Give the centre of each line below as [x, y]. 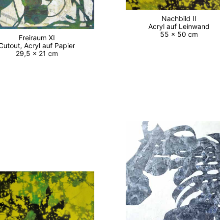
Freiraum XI [39, 37]
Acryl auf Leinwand [181, 27]
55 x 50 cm [181, 34]
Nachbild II [181, 19]
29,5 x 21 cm [39, 53]
